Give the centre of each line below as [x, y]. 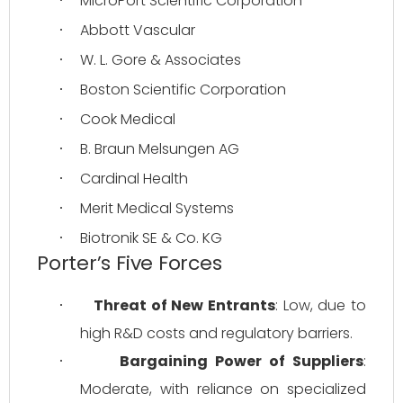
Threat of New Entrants [184, 305]
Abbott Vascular [138, 30]
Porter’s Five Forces [130, 263]
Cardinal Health [134, 179]
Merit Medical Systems [157, 208]
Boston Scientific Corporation [183, 90]
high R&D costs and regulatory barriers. [216, 333]
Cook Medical [128, 119]
